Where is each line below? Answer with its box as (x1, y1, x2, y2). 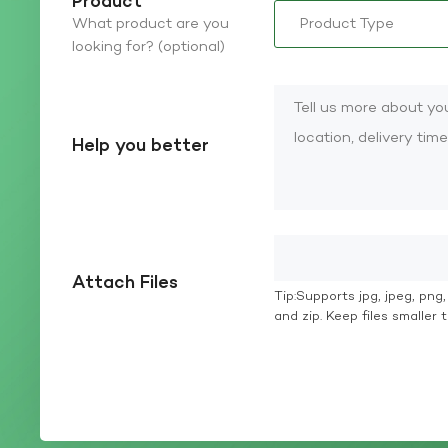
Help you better (71, 134, 209, 160)
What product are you (71, 14, 229, 35)
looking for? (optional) (71, 37, 225, 58)
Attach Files (71, 270, 178, 296)
